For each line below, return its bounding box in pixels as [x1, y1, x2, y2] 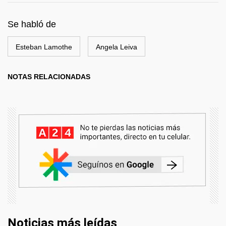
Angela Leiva [96, 43, 137, 51]
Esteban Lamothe [16, 43, 72, 51]
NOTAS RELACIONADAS [8, 73, 90, 81]
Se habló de [8, 19, 56, 30]
